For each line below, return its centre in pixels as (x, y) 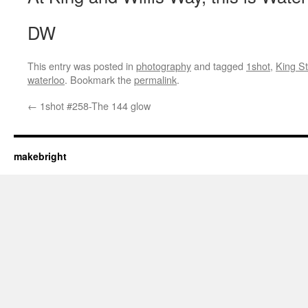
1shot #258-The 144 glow (94, 106)
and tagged (219, 66)
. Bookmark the (99, 79)
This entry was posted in (82, 66)
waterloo (46, 79)
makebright (40, 156)
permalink (155, 79)
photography (164, 66)
